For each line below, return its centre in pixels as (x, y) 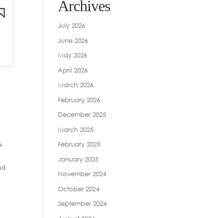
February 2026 (79, 100)
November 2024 (82, 174)
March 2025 (76, 129)
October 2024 (79, 189)
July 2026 (72, 25)
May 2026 (73, 55)
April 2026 (73, 70)
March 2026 (76, 85)
